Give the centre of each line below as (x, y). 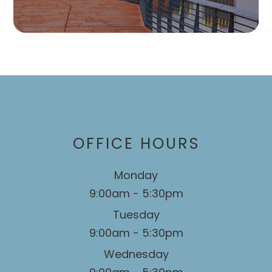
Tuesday (136, 214)
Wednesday (136, 254)
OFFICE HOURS (136, 143)
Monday (136, 175)
